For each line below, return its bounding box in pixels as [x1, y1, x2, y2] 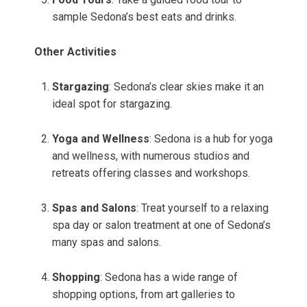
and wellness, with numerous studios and [52, 149, 249, 163]
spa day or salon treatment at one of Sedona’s [52, 219, 271, 232]
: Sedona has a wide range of [100, 271, 238, 284]
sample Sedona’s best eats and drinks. [52, 10, 236, 24]
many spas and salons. [52, 236, 161, 249]
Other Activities [34, 45, 116, 59]
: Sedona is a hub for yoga [149, 132, 273, 146]
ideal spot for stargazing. [52, 97, 172, 111]
